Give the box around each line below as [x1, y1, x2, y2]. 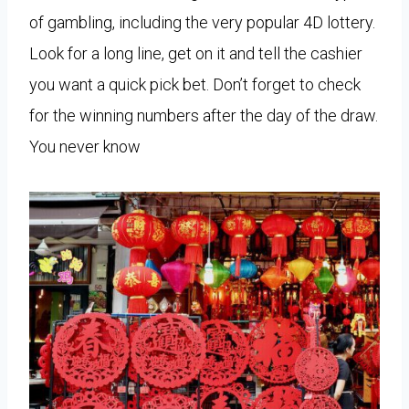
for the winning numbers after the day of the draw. [29, 105, 378, 125]
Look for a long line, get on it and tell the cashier [29, 43, 362, 63]
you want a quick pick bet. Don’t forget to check [29, 74, 361, 94]
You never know [29, 136, 141, 156]
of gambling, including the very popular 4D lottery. [29, 12, 375, 32]
